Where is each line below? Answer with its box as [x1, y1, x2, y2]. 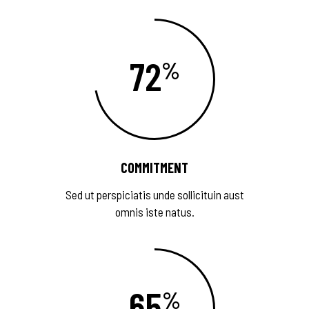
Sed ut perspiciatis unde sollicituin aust [65, 188, 244, 201]
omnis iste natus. [114, 205, 195, 219]
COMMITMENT [121, 159, 188, 176]
